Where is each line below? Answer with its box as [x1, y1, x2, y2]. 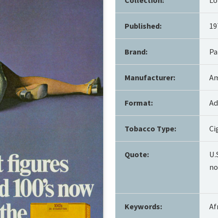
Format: [124, 98, 153, 108]
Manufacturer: [124, 72, 175, 82]
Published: [124, 20, 162, 31]
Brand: [124, 46, 147, 56]
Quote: [124, 149, 149, 160]
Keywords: [124, 201, 162, 212]
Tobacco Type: [124, 124, 176, 134]
